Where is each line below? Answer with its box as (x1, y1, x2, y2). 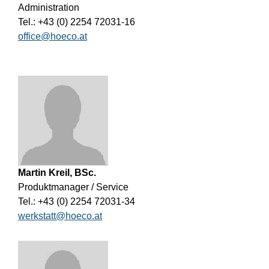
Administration (18, 2, 79, 13)
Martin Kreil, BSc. (18, 167, 96, 178)
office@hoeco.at (18, 31, 87, 41)
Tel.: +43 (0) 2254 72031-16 (18, 16, 135, 27)
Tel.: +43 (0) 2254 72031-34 (18, 196, 135, 207)
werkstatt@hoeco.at (18, 210, 102, 221)
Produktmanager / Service (18, 181, 128, 192)
